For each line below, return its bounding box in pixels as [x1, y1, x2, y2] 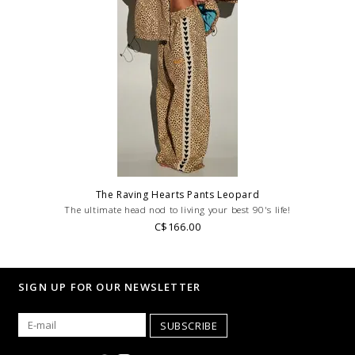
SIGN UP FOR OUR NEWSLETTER [18, 279, 201, 294]
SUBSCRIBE [160, 318, 218, 333]
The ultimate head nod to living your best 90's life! [64, 203, 291, 216]
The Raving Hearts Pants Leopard [95, 187, 260, 201]
